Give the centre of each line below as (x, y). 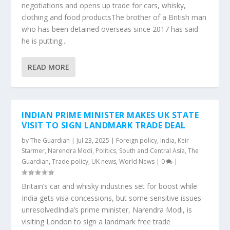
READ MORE (49, 67)
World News (137, 161)
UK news (104, 161)
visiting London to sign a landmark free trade (96, 222)
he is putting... (44, 41)
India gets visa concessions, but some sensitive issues (112, 198)
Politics (106, 151)
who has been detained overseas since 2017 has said (110, 29)
